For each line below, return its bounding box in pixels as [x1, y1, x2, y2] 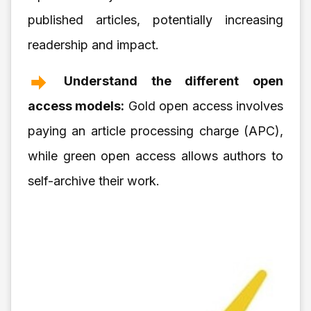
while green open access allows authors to [28, 148, 283, 163]
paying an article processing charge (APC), [28, 123, 283, 138]
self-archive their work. [28, 173, 160, 188]
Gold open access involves [124, 98, 284, 113]
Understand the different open [63, 73, 283, 88]
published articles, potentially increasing [28, 12, 283, 27]
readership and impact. [28, 37, 159, 52]
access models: [28, 98, 125, 113]
